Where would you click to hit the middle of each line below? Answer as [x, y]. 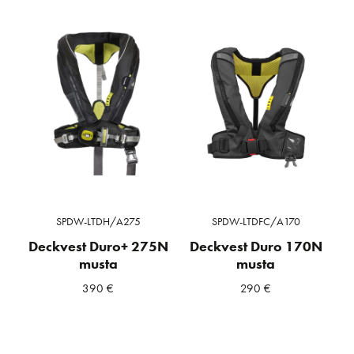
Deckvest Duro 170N [256, 246]
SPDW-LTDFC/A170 [256, 221]
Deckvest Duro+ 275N [98, 246]
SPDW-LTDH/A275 [98, 221]
